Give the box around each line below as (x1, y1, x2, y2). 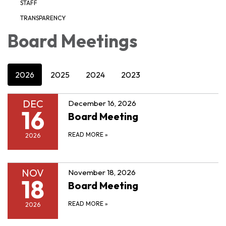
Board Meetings (8, 29, 137, 52)
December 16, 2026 (68, 98, 136, 108)
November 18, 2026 (68, 167, 136, 177)
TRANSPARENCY (20, 14, 66, 22)
